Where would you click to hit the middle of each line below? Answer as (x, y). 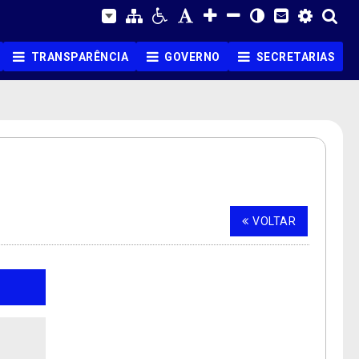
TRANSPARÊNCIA (79, 57)
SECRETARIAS (295, 57)
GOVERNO (192, 57)
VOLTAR (274, 221)
